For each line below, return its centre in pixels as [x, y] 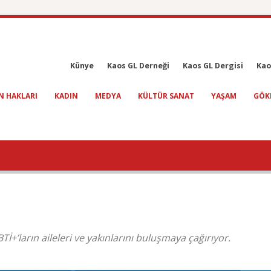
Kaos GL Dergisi [213, 66]
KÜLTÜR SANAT [166, 96]
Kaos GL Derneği [138, 66]
